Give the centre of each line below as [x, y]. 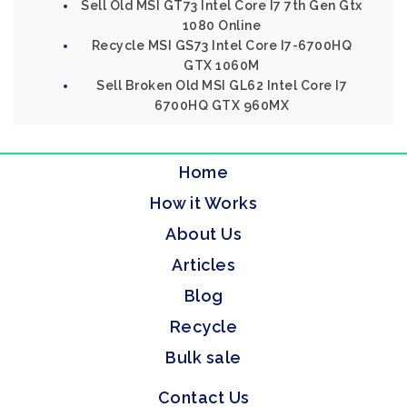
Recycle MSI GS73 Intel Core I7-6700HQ [222, 45]
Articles [203, 265]
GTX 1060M [222, 65]
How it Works [203, 203]
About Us [203, 234]
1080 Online [222, 25]
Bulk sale [203, 357]
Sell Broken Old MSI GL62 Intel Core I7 [222, 85]
